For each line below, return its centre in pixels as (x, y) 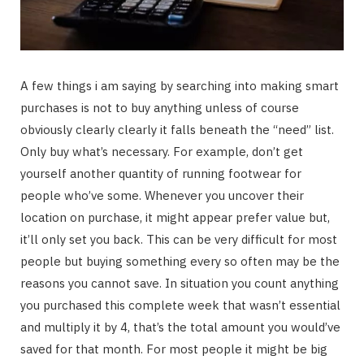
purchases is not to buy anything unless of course (160, 108)
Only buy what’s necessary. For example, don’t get (162, 152)
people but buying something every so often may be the (180, 262)
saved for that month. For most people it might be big (174, 349)
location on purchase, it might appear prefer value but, (175, 218)
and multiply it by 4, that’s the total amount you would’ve (180, 327)
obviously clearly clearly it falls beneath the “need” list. (177, 130)
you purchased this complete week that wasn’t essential (180, 305)
